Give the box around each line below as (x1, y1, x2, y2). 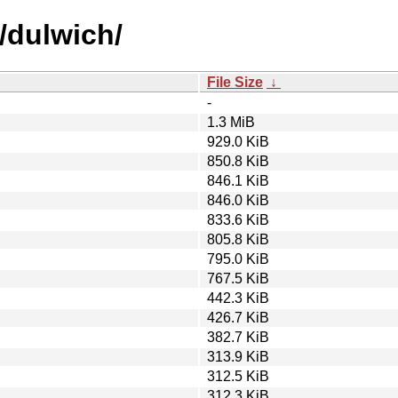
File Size (207, 74, 263, 90)
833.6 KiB (207, 211, 269, 227)
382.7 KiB (207, 329, 269, 345)
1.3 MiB (207, 114, 255, 130)
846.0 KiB (207, 192, 269, 208)
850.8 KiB (207, 153, 269, 169)
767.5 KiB (207, 270, 269, 286)
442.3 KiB (207, 290, 269, 306)
